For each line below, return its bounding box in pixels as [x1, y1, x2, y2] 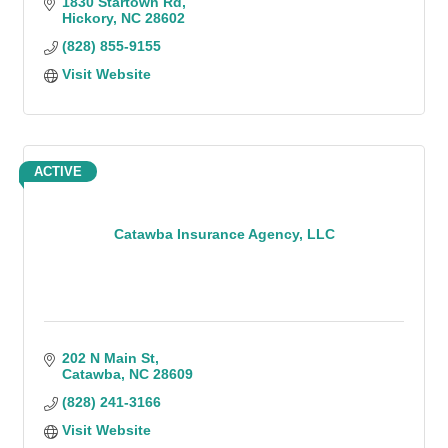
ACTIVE [34, 164, 82, 179]
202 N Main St [61, 350, 155, 366]
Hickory [61, 10, 113, 26]
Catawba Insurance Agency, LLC [113, 225, 335, 242]
